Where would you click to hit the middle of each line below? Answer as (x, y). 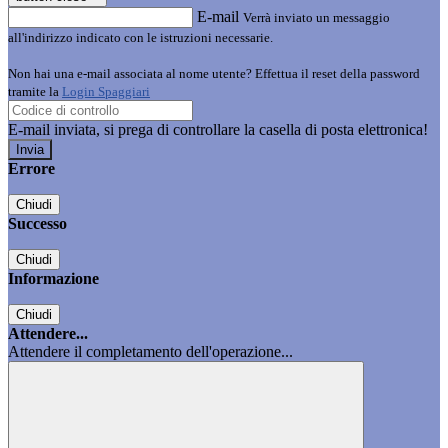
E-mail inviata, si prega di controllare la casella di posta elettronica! (218, 130)
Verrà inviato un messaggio (316, 18)
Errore (31, 169)
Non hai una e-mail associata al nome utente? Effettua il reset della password (214, 74)
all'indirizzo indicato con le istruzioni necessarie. (140, 38)
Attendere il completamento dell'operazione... (150, 352)
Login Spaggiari (106, 92)
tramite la (35, 92)
